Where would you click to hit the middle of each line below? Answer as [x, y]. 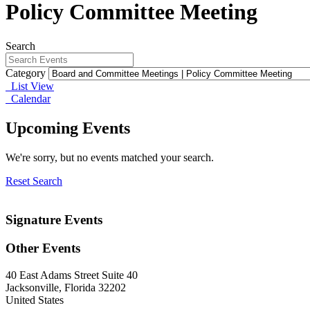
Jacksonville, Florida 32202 [66, 287]
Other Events [43, 248]
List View [30, 86]
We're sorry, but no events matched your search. [110, 157]
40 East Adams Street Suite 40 [72, 275]
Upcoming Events [68, 128]
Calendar [28, 98]
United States [35, 300]
